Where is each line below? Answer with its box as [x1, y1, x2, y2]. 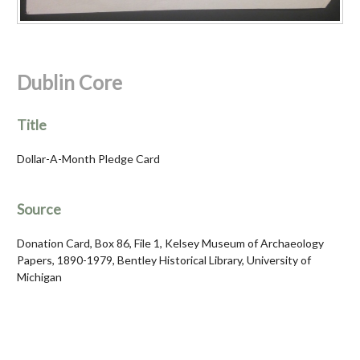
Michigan [17, 270, 62, 284]
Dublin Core [17, 71, 122, 95]
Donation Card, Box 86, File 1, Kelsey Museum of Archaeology [17, 236, 324, 251]
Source [17, 201, 61, 219]
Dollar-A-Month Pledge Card [17, 152, 160, 166]
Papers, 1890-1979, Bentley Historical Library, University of [17, 253, 311, 268]
